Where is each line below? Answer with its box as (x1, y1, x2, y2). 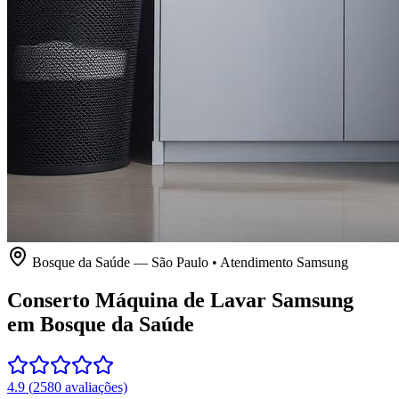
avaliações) (61, 379, 127, 395)
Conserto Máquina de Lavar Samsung (7, 288, 354, 312)
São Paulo (151, 255, 208, 270)
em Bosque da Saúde (7, 312, 194, 336)
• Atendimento (208, 255, 297, 270)
